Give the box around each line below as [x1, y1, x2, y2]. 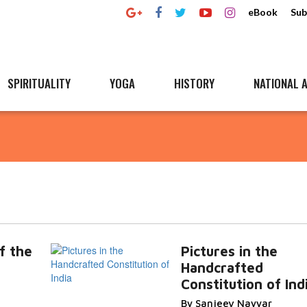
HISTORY [174, 75, 214, 92]
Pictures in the [180, 243, 278, 259]
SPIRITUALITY [8, 75, 71, 92]
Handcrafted [180, 260, 263, 275]
